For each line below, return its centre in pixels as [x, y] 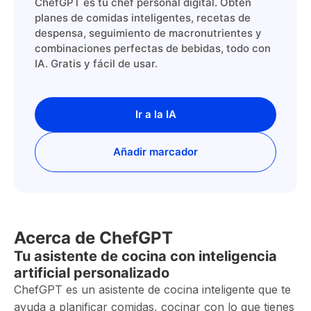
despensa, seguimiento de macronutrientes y [148, 33]
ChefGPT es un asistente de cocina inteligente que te [152, 289]
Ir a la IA [155, 114]
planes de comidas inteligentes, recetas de [143, 18]
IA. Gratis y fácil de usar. [96, 64]
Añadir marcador [155, 152]
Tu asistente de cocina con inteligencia [145, 256]
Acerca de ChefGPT [93, 238]
